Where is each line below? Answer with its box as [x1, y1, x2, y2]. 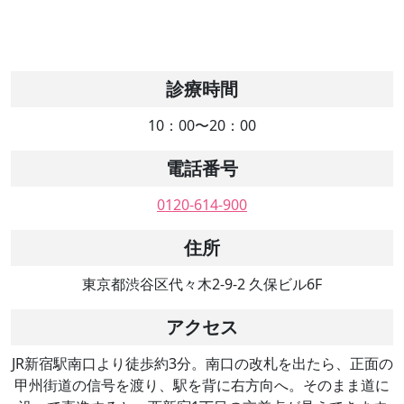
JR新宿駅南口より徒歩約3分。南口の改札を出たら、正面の [11, 353, 393, 373]
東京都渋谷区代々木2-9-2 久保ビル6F [82, 273, 322, 294]
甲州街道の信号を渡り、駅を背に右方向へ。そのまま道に [14, 374, 390, 395]
